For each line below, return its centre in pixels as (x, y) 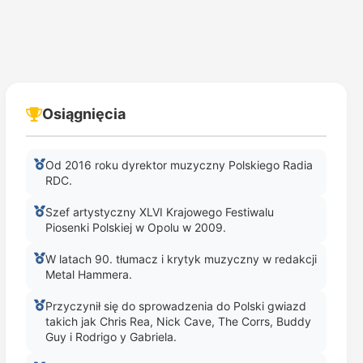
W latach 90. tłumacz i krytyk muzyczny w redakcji (181, 259)
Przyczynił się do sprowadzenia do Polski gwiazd (175, 306)
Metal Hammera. (88, 274)
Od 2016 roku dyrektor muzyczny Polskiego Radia (179, 165)
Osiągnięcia (83, 114)
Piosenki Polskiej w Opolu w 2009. (135, 227)
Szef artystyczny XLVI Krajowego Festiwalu (159, 212)
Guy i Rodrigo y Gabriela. (111, 337)
